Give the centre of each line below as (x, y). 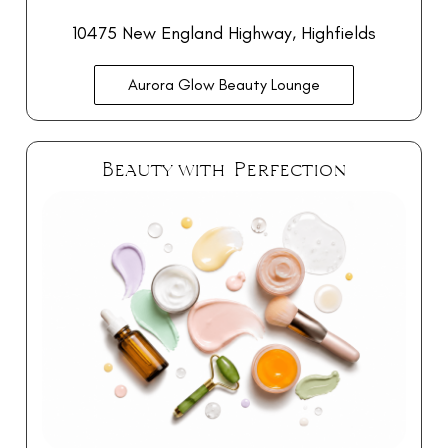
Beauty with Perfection (224, 168)
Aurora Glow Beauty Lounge (224, 84)
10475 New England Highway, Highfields (224, 32)
